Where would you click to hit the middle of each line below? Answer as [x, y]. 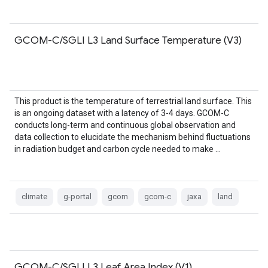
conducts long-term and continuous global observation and [125, 125]
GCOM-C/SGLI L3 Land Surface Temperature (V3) [128, 40]
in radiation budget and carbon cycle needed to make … [118, 149]
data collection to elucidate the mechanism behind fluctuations [133, 137]
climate [34, 197]
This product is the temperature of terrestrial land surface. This [133, 101]
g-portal [77, 197]
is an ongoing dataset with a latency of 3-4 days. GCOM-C [122, 113]
